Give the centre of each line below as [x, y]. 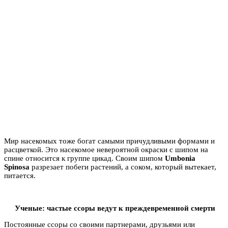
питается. [20, 175]
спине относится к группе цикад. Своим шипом [84, 158]
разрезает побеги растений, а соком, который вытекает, [123, 167]
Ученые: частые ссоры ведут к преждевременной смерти [115, 208]
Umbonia [180, 158]
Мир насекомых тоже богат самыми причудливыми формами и [109, 141]
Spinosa [17, 167]
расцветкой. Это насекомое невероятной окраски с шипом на [106, 149]
